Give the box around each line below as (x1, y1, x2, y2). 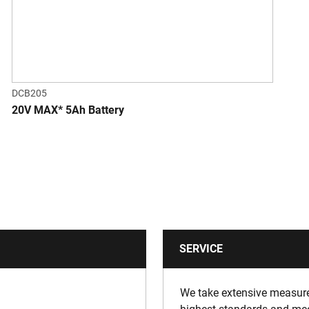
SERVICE (179, 242, 223, 256)
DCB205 (12, 88, 47, 99)
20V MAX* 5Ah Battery (12, 103, 124, 117)
